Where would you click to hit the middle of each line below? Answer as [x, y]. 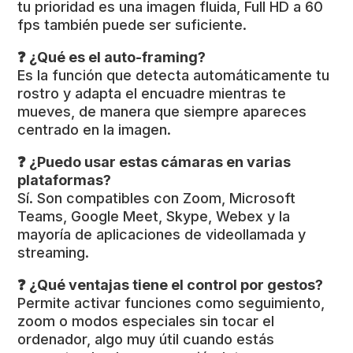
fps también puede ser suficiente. [132, 24]
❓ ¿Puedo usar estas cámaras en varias [154, 162]
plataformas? [65, 180]
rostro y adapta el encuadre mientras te [152, 93]
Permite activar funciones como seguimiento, [171, 303]
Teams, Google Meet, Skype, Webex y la [154, 216]
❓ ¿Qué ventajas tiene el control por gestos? [171, 284]
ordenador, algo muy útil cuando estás [146, 339]
